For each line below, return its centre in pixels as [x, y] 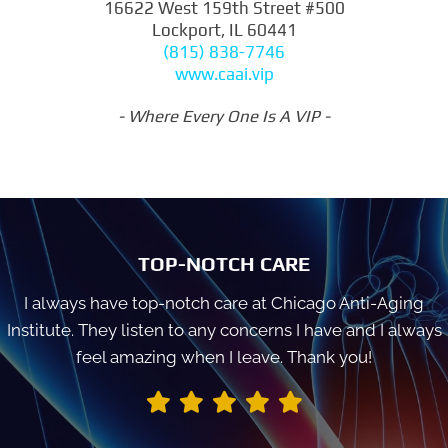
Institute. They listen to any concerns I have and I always [224, 329]
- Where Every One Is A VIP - [224, 115]
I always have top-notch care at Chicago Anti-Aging [224, 302]
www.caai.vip [224, 73]
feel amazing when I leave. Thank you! [224, 356]
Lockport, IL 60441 [224, 29]
